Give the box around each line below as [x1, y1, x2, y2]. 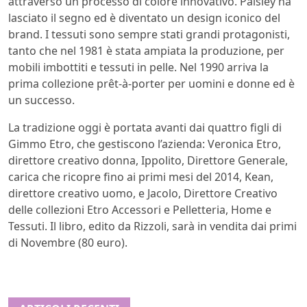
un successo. [8, 93, 75, 108]
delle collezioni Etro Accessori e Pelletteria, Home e [8, 202, 271, 218]
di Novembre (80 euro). [8, 235, 127, 251]
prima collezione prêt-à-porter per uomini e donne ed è [8, 76, 295, 92]
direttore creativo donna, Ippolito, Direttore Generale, [8, 153, 288, 169]
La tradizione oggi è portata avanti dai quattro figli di [8, 120, 282, 136]
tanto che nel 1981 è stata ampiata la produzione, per [8, 43, 284, 59]
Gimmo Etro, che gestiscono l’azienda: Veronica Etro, [8, 136, 281, 152]
